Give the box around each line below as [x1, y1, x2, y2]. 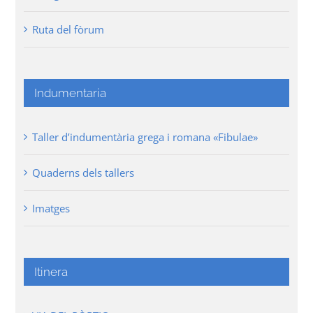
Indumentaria [34, 86, 107, 101]
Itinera [34, 265, 68, 279]
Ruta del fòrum [32, 22, 105, 37]
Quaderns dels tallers [32, 166, 135, 180]
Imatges [32, 201, 71, 216]
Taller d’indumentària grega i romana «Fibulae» [32, 130, 259, 145]
